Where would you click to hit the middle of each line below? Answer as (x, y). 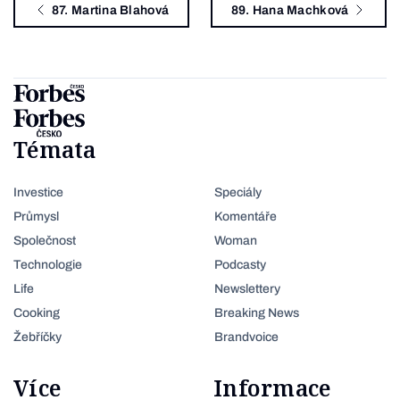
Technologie (48, 265)
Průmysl (36, 217)
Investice (38, 192)
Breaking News (257, 313)
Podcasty (240, 265)
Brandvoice (246, 337)
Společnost (45, 241)
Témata (55, 149)
